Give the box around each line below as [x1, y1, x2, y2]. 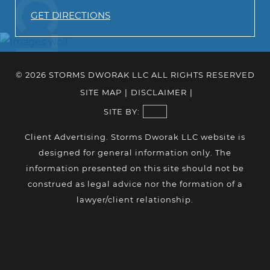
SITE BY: [103, 106, 140, 116]
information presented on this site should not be [26, 163, 244, 173]
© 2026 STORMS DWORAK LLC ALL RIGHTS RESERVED [15, 69, 255, 80]
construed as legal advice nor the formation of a [27, 178, 243, 189]
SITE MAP [80, 87, 122, 97]
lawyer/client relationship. [77, 194, 193, 204]
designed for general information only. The [39, 147, 231, 157]
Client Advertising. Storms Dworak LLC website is [25, 131, 245, 142]
